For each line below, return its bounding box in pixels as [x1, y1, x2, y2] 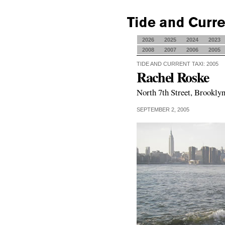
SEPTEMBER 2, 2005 [137, 106, 189, 113]
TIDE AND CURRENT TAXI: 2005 [137, 61, 218, 67]
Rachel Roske [137, 67, 209, 87]
